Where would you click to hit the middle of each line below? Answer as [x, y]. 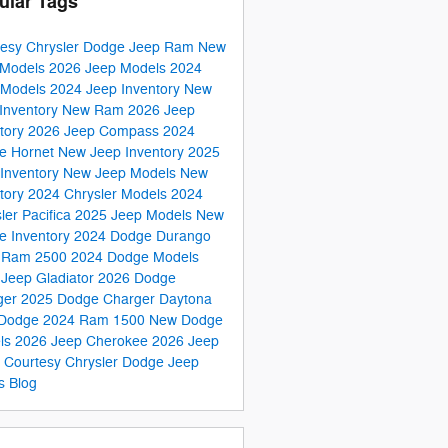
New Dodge [185, 320]
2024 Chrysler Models [99, 194]
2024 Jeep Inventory [116, 89]
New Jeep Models [121, 173]
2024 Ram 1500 [95, 320]
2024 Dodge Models [134, 257]
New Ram [94, 110]
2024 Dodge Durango [142, 236]
